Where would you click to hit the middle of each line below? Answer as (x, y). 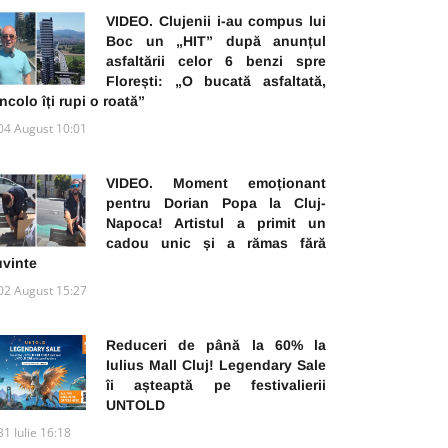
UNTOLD (135, 404)
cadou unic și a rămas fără (216, 242)
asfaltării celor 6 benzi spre (216, 60)
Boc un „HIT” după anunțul (216, 40)
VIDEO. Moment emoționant (216, 182)
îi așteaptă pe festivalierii (216, 384)
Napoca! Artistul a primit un (216, 222)
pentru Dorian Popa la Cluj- (216, 202)
